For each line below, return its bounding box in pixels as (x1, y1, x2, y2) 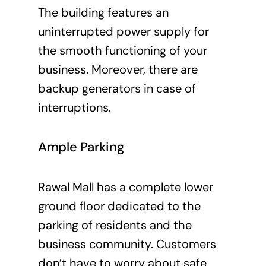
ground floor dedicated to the (37, 198, 201, 214)
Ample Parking (37, 138, 125, 156)
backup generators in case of (37, 80, 196, 96)
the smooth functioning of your (37, 42, 207, 58)
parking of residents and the (37, 217, 192, 233)
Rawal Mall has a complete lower (37, 179, 213, 195)
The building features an (37, 4, 169, 20)
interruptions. (37, 99, 111, 115)
